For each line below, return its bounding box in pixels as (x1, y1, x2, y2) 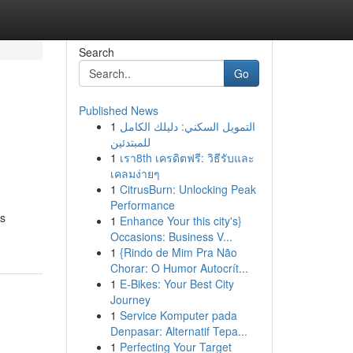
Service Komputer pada (119, 307, 237, 323)
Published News (78, 102, 158, 118)
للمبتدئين (110, 134, 150, 150)
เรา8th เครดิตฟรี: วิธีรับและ (119, 150, 255, 165)
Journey (110, 292, 150, 307)
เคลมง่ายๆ (110, 165, 160, 181)
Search (78, 44, 114, 60)
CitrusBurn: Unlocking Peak (119, 181, 256, 197)
